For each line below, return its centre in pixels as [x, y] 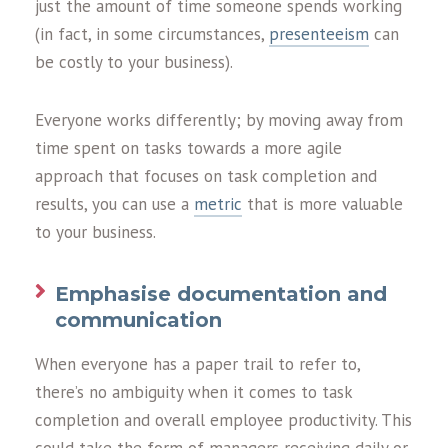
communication [138, 320]
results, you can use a [114, 204]
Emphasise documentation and [221, 294]
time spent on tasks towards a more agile [188, 148]
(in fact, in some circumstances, [152, 34]
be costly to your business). [134, 62]
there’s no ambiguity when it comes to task [193, 392]
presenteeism [319, 34]
